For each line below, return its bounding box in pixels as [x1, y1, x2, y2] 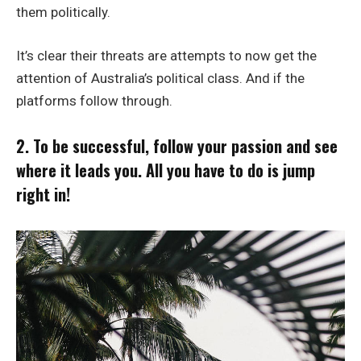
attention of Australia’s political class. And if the [16, 70, 305, 87]
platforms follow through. [16, 93, 172, 110]
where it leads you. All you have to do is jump [16, 158, 315, 183]
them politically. [16, 3, 110, 20]
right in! [16, 182, 70, 207]
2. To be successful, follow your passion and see [16, 134, 338, 159]
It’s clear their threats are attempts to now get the [16, 48, 317, 64]
